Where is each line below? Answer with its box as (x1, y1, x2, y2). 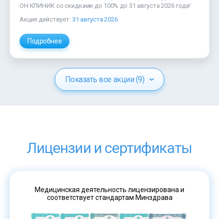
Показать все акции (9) (65, 75, 145, 85)
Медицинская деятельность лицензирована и (35, 186, 184, 194)
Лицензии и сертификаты (26, 139, 193, 157)
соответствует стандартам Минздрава (46, 194, 173, 202)
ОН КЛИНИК (20, 2, 55, 10)
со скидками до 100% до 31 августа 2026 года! (54, 2, 191, 10)
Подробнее (27, 37, 62, 45)
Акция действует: (20, 16, 72, 23)
